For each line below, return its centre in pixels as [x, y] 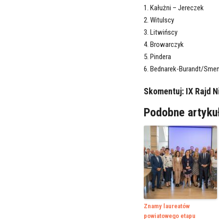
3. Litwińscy [160, 33]
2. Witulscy [159, 20]
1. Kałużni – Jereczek [174, 8]
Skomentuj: [164, 91]
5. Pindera [157, 57]
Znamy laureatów [166, 206]
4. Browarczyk [164, 45]
